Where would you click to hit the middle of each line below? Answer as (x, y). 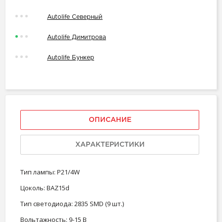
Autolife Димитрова (77, 38)
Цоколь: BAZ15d (45, 188)
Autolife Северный (75, 17)
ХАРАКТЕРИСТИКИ (110, 145)
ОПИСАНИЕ (110, 120)
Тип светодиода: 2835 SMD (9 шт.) (72, 204)
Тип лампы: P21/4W (50, 172)
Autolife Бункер (71, 58)
